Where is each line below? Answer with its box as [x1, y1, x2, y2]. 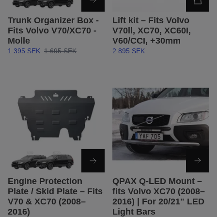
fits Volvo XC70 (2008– [112, 186, 205, 197]
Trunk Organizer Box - [8, 15, 99, 26]
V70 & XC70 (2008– [8, 197, 86, 207]
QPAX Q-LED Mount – [112, 176, 202, 186]
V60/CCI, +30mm [112, 36, 181, 46]
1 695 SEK [44, 47, 77, 55]
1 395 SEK [8, 47, 40, 55]
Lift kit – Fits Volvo [112, 15, 189, 26]
